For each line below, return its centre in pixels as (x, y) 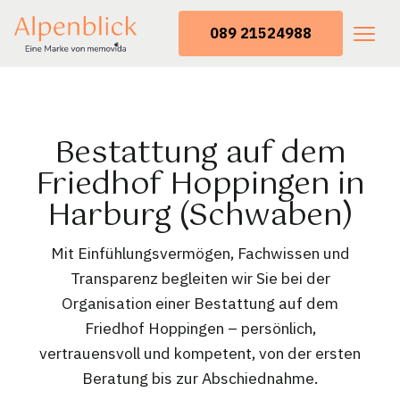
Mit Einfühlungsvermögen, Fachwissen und (200, 254)
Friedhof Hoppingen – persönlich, (200, 329)
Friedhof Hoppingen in (200, 185)
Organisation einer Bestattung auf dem (200, 304)
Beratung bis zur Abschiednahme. (200, 379)
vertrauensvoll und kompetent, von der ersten (200, 354)
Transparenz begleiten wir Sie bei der (200, 279)
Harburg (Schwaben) (200, 217)
